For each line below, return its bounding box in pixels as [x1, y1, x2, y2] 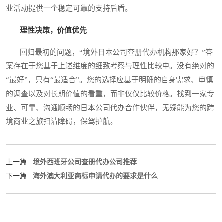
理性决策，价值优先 [20, 26, 87, 34]
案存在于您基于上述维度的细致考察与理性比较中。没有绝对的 [6, 61, 214, 70]
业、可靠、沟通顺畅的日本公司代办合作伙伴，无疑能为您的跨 [6, 103, 214, 111]
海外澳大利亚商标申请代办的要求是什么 [33, 171, 158, 180]
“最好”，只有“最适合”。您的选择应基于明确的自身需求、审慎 [6, 75, 213, 84]
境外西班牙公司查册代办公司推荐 [33, 157, 137, 166]
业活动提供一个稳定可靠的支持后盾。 [6, 4, 132, 12]
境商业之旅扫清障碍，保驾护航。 [6, 117, 117, 125]
